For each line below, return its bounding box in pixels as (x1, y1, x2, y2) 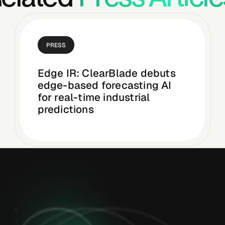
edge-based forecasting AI (37, 78, 172, 92)
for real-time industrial (37, 90, 150, 104)
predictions (37, 102, 94, 117)
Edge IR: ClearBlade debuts (37, 66, 176, 80)
